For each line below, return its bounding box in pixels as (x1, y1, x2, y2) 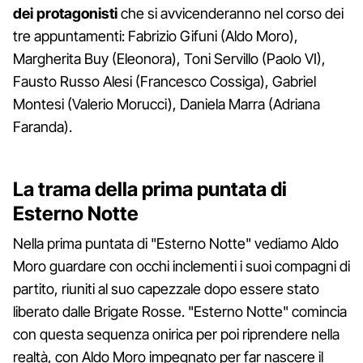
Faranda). (13, 117, 72, 135)
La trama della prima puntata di (13, 177, 287, 201)
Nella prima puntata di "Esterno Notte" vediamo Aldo (13, 234, 339, 252)
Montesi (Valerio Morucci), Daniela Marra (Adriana (13, 95, 320, 113)
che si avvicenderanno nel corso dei (117, 4, 344, 22)
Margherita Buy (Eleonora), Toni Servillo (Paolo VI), (13, 49, 326, 67)
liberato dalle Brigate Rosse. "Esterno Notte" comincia (13, 302, 347, 320)
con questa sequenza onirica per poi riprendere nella (13, 325, 340, 343)
